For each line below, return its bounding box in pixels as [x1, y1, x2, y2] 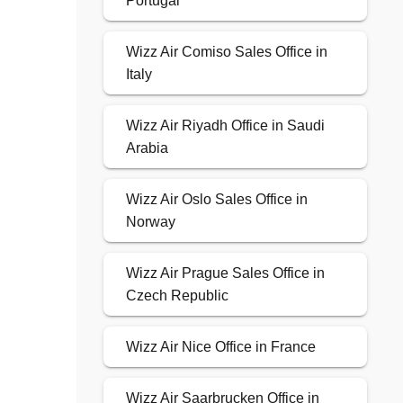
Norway [125, 214, 175, 230]
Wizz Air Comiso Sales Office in [125, 44, 327, 60]
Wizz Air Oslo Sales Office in [125, 192, 308, 208]
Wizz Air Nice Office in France [125, 339, 316, 355]
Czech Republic [125, 288, 228, 304]
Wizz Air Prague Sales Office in [125, 265, 325, 282]
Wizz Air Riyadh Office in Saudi [125, 118, 325, 134]
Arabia [125, 140, 168, 157]
